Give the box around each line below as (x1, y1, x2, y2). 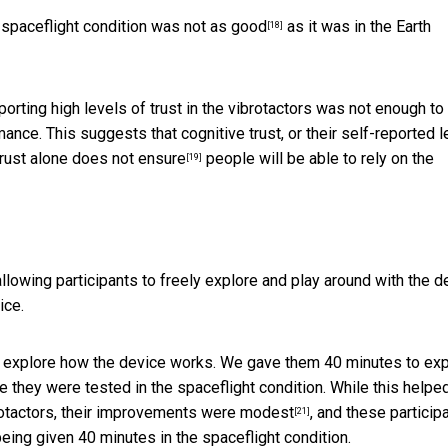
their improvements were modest (61, 403, 294, 423)
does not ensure (72, 149, 186, 169)
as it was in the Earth (283, 17, 431, 37)
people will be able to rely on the (202, 149, 434, 169)
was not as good (151, 17, 267, 37)
